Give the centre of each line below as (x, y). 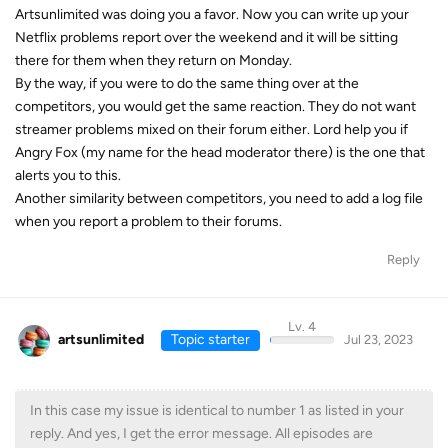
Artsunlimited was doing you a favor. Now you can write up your (212, 15)
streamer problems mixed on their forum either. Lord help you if (211, 130)
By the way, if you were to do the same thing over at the (187, 84)
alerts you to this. (68, 176)
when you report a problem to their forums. (148, 222)
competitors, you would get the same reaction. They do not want (215, 107)
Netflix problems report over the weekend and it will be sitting (206, 38)
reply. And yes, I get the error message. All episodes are (201, 433)
